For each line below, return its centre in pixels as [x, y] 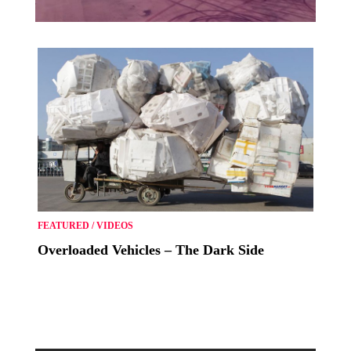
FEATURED [63, 225]
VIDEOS [115, 225]
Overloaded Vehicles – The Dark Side [151, 250]
